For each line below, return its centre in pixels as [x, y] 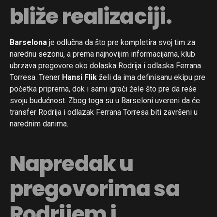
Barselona [28, 42]
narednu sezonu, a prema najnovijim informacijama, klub [102, 54]
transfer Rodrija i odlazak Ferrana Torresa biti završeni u [104, 112]
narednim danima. [39, 124]
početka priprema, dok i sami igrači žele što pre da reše [103, 89]
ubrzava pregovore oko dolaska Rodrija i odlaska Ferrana [105, 65]
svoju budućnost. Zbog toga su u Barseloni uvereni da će [105, 100]
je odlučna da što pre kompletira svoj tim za [121, 42]
